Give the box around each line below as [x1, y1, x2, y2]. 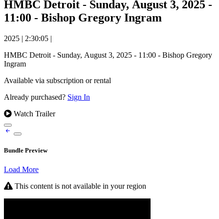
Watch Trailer [12, 109, 55, 118]
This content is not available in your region [13, 182, 146, 191]
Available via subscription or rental [4, 76, 111, 85]
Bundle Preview [4, 147, 47, 154]
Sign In [67, 92, 90, 101]
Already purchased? [4, 92, 67, 101]
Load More [4, 165, 39, 174]
